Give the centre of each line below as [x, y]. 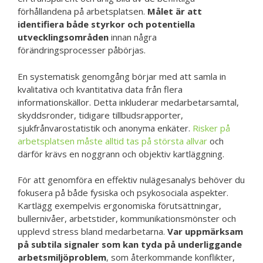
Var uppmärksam [205, 232]
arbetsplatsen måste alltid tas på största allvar [112, 141]
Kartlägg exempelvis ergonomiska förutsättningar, [119, 206]
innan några [133, 37]
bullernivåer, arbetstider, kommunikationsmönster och [127, 219]
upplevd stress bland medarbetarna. [92, 232]
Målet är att [175, 11]
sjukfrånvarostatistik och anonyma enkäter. [105, 128]
